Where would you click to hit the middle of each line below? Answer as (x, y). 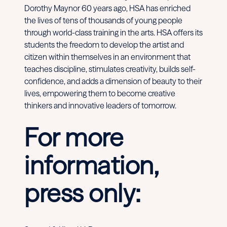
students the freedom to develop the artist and (104, 44)
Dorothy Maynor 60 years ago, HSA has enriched (107, 8)
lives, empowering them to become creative (100, 93)
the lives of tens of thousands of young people (103, 20)
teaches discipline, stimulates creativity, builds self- (110, 69)
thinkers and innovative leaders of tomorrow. (100, 105)
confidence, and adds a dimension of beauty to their (113, 81)
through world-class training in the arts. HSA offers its (113, 32)
